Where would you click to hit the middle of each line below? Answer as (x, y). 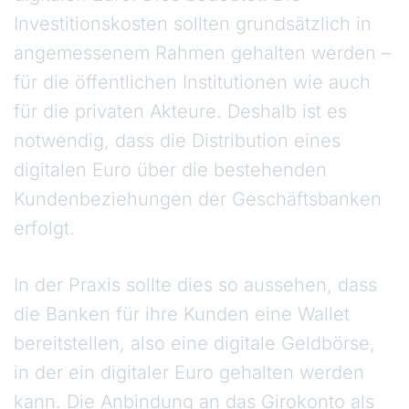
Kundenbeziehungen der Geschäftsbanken (198, 199)
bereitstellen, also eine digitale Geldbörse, (194, 344)
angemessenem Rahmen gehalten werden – (202, 53)
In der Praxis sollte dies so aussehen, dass (195, 285)
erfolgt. (44, 229)
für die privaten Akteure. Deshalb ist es (180, 112)
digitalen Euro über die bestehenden (170, 170)
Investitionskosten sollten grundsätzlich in (193, 24)
